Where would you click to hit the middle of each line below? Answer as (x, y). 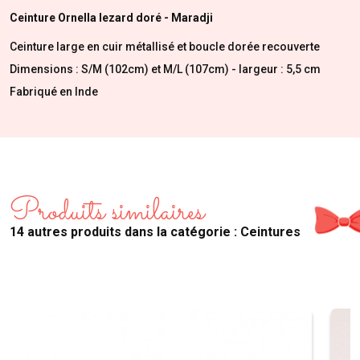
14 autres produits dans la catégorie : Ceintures (155, 232)
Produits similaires (107, 213)
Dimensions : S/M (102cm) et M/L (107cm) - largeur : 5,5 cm (165, 69)
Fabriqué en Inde (54, 92)
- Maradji (188, 17)
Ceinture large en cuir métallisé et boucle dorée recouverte (165, 47)
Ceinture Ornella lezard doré (87, 17)
